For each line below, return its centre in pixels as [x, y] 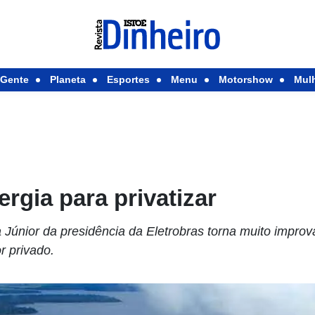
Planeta [67, 79]
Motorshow [245, 79]
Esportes [128, 79]
